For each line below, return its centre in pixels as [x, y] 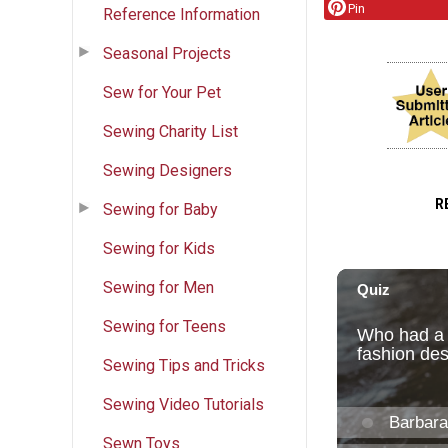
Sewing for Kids [159, 248]
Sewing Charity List [170, 131]
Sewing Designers [167, 170]
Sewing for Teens [164, 326]
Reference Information [181, 14]
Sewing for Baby [160, 209]
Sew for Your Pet [162, 92]
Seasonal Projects [167, 53]
